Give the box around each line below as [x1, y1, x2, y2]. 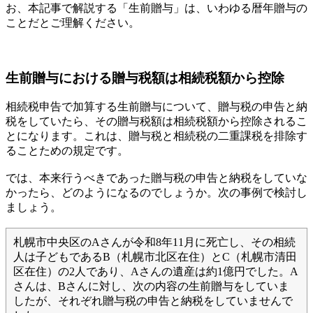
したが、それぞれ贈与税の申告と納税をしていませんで [13, 295, 293, 307]
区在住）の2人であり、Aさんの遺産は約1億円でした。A [13, 265, 298, 278]
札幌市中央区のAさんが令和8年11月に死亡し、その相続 [13, 236, 296, 249]
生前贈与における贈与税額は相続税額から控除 [6, 70, 284, 85]
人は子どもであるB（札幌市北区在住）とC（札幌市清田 [13, 251, 297, 263]
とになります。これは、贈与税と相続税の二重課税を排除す [6, 130, 307, 143]
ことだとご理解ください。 [6, 16, 140, 29]
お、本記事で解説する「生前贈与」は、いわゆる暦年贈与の [6, 1, 307, 14]
